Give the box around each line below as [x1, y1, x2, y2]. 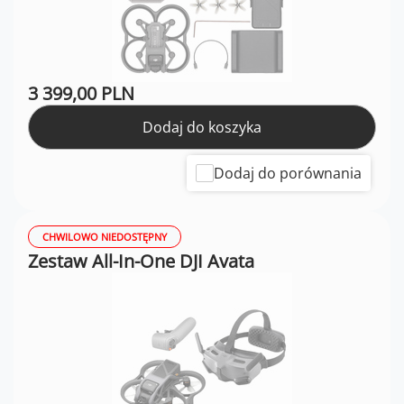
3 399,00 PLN [28, 81, 134, 106]
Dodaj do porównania [214, 163, 362, 184]
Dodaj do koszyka [142, 117, 262, 138]
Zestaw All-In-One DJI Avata [28, 249, 254, 274]
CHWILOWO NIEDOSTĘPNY [42, 230, 167, 244]
